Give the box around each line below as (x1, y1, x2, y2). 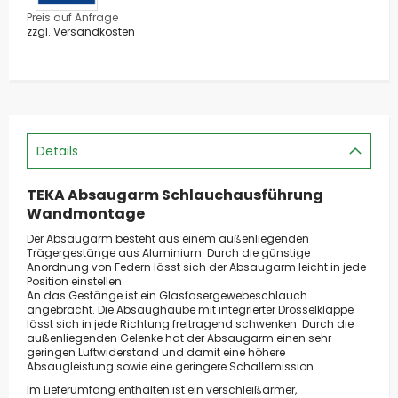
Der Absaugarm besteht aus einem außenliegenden (27, 230, 309, 246)
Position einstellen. (27, 273, 124, 289)
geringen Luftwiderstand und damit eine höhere (27, 344, 285, 360)
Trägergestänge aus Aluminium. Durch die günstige (27, 244, 310, 260)
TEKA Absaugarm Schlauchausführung (27, 184, 323, 205)
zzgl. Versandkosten (27, 23, 135, 39)
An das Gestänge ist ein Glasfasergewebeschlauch (27, 287, 307, 303)
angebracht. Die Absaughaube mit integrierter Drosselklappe (27, 301, 354, 317)
